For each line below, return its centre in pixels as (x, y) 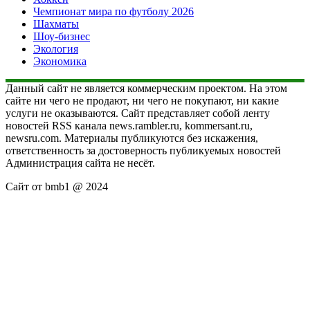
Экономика (60, 62)
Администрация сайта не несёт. (80, 163)
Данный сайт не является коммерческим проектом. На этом (146, 89)
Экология (56, 49)
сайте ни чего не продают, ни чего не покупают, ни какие (142, 101)
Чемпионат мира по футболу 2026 (113, 12)
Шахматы (56, 24)
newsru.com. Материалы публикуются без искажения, (132, 138)
